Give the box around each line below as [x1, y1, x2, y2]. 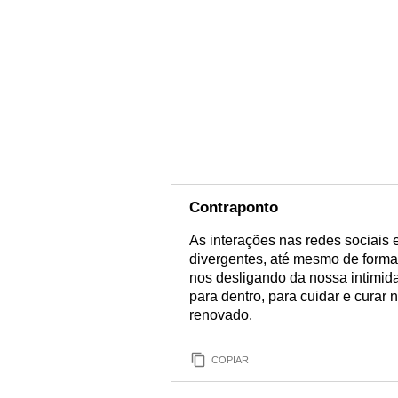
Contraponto [189, 199, 278, 216]
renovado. [189, 307, 252, 322]
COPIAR [211, 354, 249, 365]
